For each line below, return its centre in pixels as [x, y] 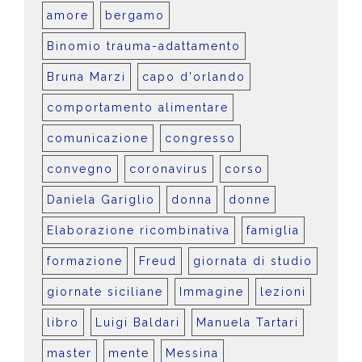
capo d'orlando [194, 77]
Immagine [212, 292]
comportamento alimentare [138, 107]
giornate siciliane [105, 292]
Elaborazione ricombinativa [139, 230]
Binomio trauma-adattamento [144, 46]
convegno [80, 169]
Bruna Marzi [86, 77]
